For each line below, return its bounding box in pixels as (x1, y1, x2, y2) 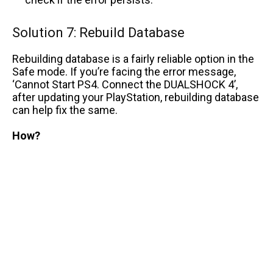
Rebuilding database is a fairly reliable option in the (12, 52, 254, 65)
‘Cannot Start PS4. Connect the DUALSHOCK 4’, (12, 77, 238, 91)
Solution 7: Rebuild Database (12, 24, 185, 40)
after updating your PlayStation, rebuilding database (12, 90, 259, 104)
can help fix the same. (12, 103, 120, 116)
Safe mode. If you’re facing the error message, (12, 65, 236, 78)
